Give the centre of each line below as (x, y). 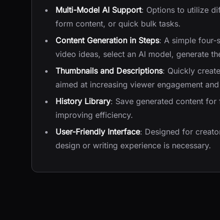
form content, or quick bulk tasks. (118, 24)
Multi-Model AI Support (98, 10)
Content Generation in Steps (107, 40)
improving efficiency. (94, 115)
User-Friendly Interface (98, 132)
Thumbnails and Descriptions (109, 71)
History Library (83, 101)
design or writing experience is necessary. (133, 145)
